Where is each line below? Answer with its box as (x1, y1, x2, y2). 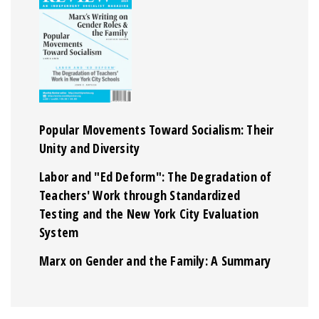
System (39, 223, 79, 241)
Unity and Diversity (39, 139, 140, 157)
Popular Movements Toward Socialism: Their (39, 120, 274, 138)
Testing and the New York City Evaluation (39, 204, 259, 222)
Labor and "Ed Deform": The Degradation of (39, 167, 272, 185)
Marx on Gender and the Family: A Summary (39, 251, 271, 269)
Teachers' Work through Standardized (39, 186, 241, 204)
